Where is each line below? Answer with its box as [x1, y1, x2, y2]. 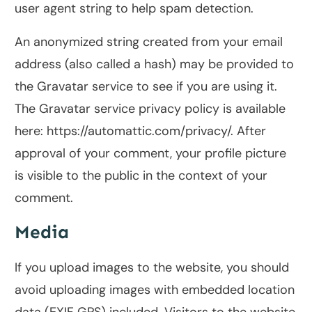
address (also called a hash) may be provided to [15, 56, 294, 73]
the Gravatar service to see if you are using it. [15, 78, 277, 95]
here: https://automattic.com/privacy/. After [15, 123, 266, 140]
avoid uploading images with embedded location [15, 281, 295, 299]
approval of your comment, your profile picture [15, 145, 286, 162]
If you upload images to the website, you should [15, 259, 289, 276]
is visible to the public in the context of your [15, 167, 267, 185]
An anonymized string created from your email [15, 33, 283, 51]
